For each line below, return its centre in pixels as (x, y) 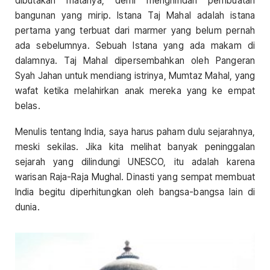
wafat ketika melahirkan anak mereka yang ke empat (135, 90)
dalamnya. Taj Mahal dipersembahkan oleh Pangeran (135, 60)
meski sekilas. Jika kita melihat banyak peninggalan (135, 147)
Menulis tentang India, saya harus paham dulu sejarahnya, (135, 132)
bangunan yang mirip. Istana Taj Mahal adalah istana (135, 15)
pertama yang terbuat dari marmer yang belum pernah (135, 30)
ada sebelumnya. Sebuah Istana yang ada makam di (135, 45)
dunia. (27, 207)
